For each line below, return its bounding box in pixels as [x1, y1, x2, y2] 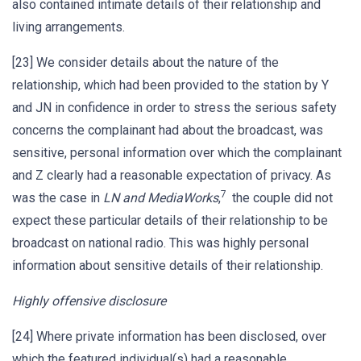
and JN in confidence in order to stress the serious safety [12, 100, 337, 115]
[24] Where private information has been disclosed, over [12, 329, 326, 344]
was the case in [12, 190, 103, 205]
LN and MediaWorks [103, 190, 218, 205]
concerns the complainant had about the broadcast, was [12, 122, 323, 138]
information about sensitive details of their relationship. [12, 258, 323, 273]
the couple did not [229, 190, 333, 205]
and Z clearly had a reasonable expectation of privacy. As [12, 168, 331, 183]
